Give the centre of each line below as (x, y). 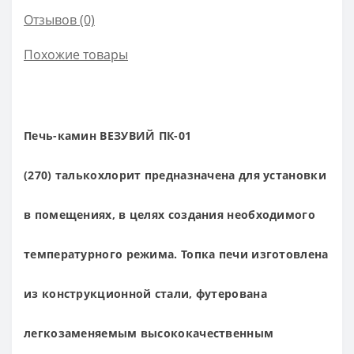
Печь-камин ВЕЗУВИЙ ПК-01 (108, 136)
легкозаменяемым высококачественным (149, 333)
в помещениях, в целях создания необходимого (169, 215)
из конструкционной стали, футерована (145, 294)
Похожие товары (76, 55)
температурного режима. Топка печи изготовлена (176, 254)
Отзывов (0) (59, 20)
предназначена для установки (233, 175)
